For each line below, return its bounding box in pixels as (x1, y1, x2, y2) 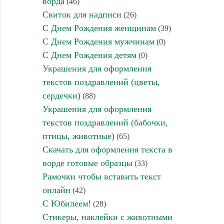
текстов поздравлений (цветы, (42, 76, 160, 87)
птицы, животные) (42, 130, 114, 141)
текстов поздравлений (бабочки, (42, 117, 168, 127)
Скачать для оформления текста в (42, 144, 172, 154)
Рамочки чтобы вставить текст (42, 171, 161, 181)
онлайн (42, 184, 70, 195)
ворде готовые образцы (42, 157, 132, 168)
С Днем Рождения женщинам (42, 22, 156, 33)
